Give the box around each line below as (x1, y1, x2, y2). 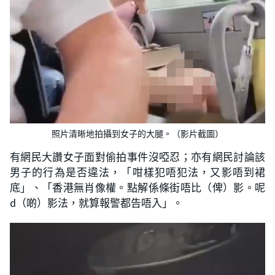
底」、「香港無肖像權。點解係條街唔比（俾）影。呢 (10, 181, 265, 195)
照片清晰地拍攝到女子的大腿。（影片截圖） (52, 128, 223, 140)
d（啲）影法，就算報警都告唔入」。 (10, 196, 183, 210)
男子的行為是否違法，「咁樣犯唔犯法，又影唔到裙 (10, 166, 265, 179)
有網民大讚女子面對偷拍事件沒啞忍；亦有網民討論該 (10, 150, 265, 164)
